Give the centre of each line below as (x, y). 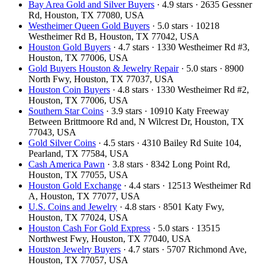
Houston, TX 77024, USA (78, 217)
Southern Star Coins (66, 111)
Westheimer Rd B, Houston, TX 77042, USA (114, 36)
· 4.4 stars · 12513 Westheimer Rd (186, 185)
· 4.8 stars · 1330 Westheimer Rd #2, (180, 89)
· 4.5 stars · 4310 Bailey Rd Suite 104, (169, 143)
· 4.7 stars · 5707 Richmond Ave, (184, 249)
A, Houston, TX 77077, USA (84, 196)
